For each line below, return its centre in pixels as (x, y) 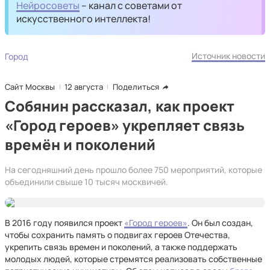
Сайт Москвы (30, 87)
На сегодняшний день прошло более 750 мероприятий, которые (133, 170)
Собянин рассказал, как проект (120, 106)
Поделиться (136, 87)
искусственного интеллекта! (84, 19)
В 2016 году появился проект (64, 223)
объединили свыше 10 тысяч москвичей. (86, 182)
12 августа (84, 87)
